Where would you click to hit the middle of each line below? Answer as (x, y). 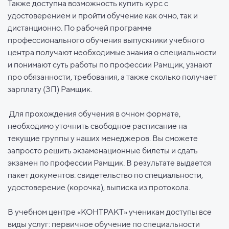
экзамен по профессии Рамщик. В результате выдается (109, 163)
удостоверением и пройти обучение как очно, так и (103, 16)
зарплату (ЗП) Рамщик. (50, 89)
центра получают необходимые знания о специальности (112, 53)
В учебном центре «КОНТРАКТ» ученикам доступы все (110, 212)
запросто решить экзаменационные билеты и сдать (103, 151)
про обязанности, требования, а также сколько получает (112, 77)
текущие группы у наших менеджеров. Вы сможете (103, 139)
